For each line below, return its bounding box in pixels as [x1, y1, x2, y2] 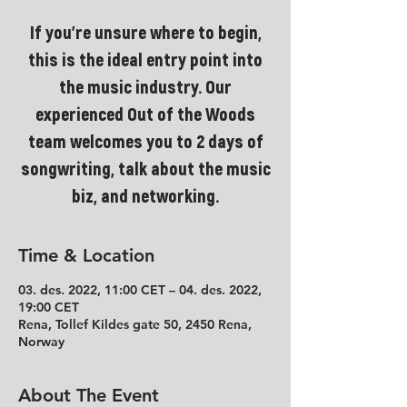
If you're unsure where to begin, [29, 22, 262, 45]
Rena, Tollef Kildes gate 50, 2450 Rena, [18, 316, 252, 333]
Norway [18, 333, 65, 350]
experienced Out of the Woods [35, 104, 255, 126]
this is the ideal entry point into [28, 49, 263, 72]
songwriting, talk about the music [20, 158, 271, 181]
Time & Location [18, 244, 154, 266]
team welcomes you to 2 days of [27, 131, 263, 154]
